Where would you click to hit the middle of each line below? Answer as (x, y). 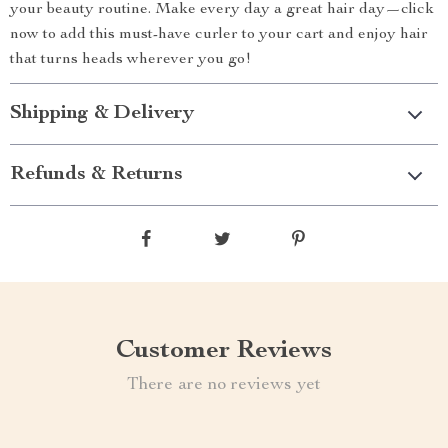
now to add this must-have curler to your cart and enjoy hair (219, 35)
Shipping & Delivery (102, 114)
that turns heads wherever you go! (130, 60)
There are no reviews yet (224, 385)
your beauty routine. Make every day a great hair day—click (222, 10)
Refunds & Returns (96, 175)
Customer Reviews (224, 351)
